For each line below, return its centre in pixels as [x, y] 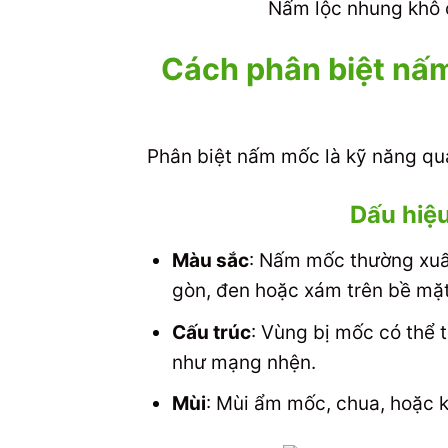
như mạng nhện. [243, 362]
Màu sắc [210, 261]
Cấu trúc [211, 332]
